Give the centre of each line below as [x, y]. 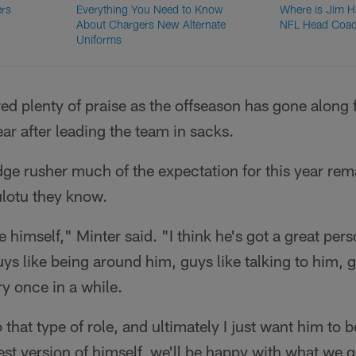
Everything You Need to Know [150, 9]
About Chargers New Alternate [151, 24]
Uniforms [99, 39]
